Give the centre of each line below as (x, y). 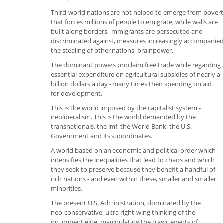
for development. (76, 93)
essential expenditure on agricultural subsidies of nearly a (135, 74)
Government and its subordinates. (102, 136)
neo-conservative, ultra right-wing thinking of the (123, 212)
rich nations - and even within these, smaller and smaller (133, 178)
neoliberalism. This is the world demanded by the (123, 117)
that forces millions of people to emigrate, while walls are (134, 22)
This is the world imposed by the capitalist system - (126, 107)
